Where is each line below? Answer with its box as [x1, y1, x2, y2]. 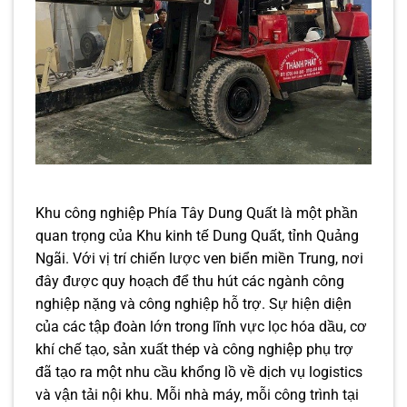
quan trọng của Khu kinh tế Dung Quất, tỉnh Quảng [35, 227, 359, 245]
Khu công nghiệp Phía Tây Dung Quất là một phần [35, 204, 358, 223]
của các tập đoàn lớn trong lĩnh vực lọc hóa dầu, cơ [35, 318, 367, 336]
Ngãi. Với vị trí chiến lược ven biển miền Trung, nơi [35, 250, 363, 268]
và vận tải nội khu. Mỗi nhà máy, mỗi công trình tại [35, 386, 359, 404]
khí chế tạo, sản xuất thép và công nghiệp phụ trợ [35, 341, 353, 359]
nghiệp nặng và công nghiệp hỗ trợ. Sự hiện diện [35, 295, 352, 313]
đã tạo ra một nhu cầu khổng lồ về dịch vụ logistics [35, 363, 362, 382]
